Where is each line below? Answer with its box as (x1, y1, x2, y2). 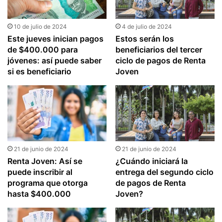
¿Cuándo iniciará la (115, 156, 188, 166)
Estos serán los (115, 34, 174, 44)
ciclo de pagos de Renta (115, 55, 206, 66)
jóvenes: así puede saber (7, 55, 102, 66)
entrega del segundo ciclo (115, 167, 214, 177)
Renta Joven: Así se (7, 156, 83, 166)
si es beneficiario (7, 66, 72, 77)
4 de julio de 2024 (121, 23, 172, 31)
